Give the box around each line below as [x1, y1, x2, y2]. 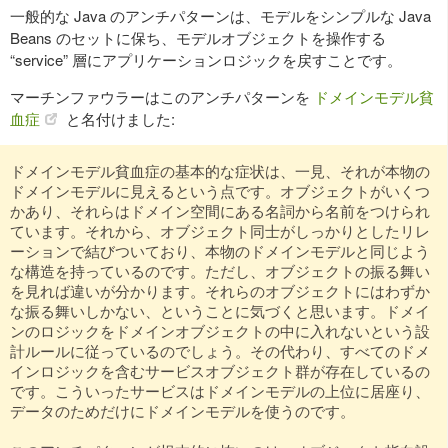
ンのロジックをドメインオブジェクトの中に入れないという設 [10, 320, 430, 341]
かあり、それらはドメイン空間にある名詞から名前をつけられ [10, 200, 430, 221]
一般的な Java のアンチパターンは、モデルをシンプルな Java [10, 5, 431, 26]
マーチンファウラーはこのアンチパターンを [10, 86, 314, 107]
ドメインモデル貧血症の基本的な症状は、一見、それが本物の [10, 160, 430, 181]
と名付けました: [62, 108, 175, 129]
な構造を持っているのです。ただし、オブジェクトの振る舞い [10, 260, 430, 281]
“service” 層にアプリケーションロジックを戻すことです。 [10, 49, 402, 70]
